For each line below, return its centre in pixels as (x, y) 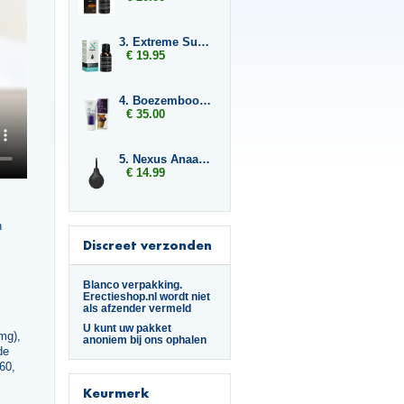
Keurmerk (116, 393)
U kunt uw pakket (127, 328)
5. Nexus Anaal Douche (204, 159)
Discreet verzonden (147, 245)
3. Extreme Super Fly (203, 42)
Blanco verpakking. (133, 285)
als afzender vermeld (137, 308)
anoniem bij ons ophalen (145, 340)
